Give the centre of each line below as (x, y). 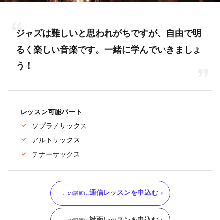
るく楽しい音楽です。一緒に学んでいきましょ (109, 50)
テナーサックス (56, 154)
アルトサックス (56, 140)
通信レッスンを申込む (124, 193)
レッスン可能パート (51, 113)
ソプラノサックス (59, 125)
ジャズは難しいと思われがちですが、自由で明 (109, 34)
